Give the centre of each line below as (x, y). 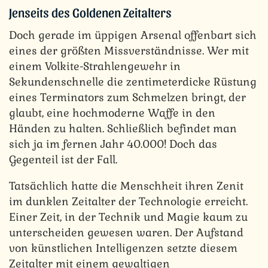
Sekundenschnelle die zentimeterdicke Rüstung (133, 82)
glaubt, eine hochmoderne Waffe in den (112, 113)
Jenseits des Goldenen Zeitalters (90, 12)
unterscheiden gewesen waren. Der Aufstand (126, 233)
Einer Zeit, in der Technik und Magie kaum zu (128, 217)
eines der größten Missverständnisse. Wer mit (129, 51)
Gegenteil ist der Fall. (63, 160)
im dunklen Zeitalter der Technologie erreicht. (128, 202)
